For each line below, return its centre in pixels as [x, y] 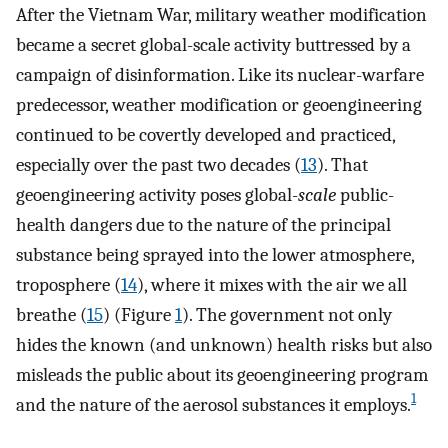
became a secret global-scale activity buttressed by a [213, 44]
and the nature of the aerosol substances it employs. [213, 404]
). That [342, 164]
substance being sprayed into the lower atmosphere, [215, 254]
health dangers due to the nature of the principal [203, 224]
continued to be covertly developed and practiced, [205, 134]
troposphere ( [68, 284]
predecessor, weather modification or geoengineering [219, 104]
